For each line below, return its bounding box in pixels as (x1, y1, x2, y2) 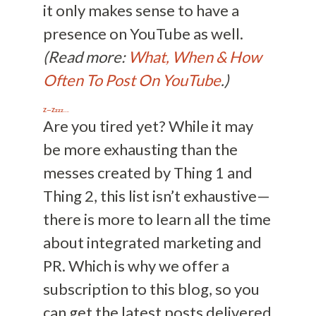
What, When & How (128, 47, 262, 67)
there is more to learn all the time (42, 209, 271, 229)
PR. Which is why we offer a (42, 256, 229, 276)
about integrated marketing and (42, 233, 262, 253)
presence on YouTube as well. (42, 24, 243, 44)
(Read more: (42, 47, 128, 67)
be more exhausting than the (42, 140, 238, 159)
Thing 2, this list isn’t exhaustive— (42, 186, 270, 206)
